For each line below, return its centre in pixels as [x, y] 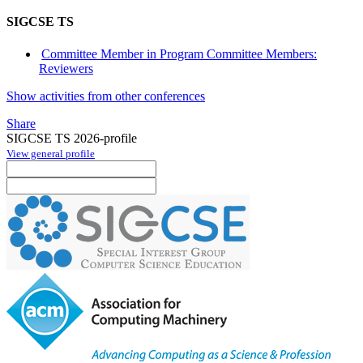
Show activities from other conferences [106, 96]
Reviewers [66, 68]
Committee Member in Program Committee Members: [179, 53]
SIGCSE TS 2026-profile [72, 138]
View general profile [51, 153]
